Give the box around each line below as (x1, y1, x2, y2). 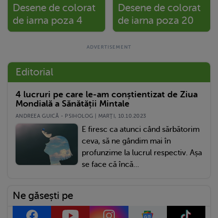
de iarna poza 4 (13, 14, 83, 26)
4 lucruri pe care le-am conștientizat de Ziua (16, 89, 198, 99)
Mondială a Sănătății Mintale (16, 98, 129, 109)
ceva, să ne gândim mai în (82, 136, 171, 145)
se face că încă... (82, 160, 139, 169)
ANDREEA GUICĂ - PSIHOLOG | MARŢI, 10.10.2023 (16, 112, 146, 119)
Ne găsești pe (13, 189, 73, 201)
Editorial (16, 66, 54, 78)
